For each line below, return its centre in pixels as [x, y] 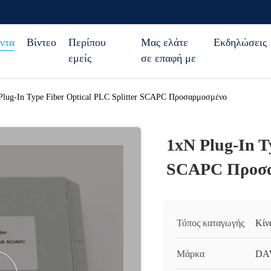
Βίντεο [41, 42]
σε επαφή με [168, 58]
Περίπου [87, 42]
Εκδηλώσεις [240, 42]
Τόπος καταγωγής [211, 223]
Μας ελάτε [165, 42]
